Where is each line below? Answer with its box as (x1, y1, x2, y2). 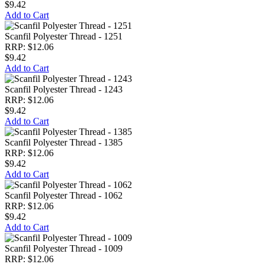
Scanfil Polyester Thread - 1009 (5, 243, 123, 253)
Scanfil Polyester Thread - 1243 (5, 84, 123, 94)
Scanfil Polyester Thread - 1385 (5, 137, 123, 147)
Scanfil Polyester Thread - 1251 (5, 31, 123, 41)
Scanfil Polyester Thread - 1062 (5, 190, 123, 200)
